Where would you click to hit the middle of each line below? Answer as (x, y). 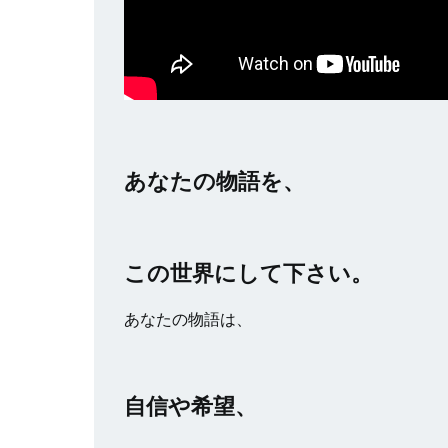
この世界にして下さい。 (248, 272)
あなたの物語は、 (188, 318)
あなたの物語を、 (214, 180)
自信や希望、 (190, 405)
